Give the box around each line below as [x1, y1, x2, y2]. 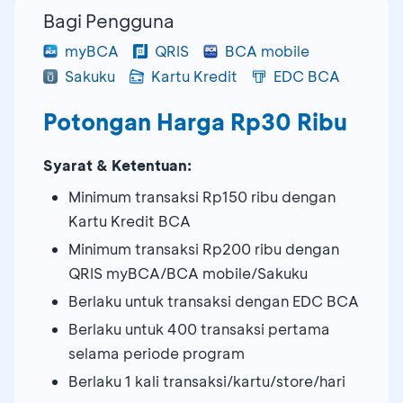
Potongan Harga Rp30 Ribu [43, 106, 347, 137]
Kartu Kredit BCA [68, 210, 191, 230]
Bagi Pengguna [43, 8, 175, 32]
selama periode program [68, 343, 245, 363]
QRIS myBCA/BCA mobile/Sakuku [68, 263, 308, 282]
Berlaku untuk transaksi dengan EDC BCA [68, 291, 359, 310]
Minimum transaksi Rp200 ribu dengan [68, 238, 339, 258]
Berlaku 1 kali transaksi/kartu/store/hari [68, 371, 345, 390]
